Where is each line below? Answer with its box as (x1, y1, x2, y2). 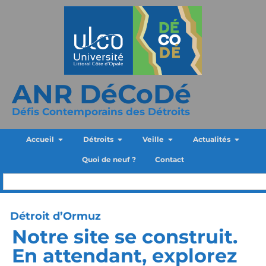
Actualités (192, 135, 230, 144)
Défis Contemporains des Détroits (12, 106, 190, 118)
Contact (155, 155, 184, 164)
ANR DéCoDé (12, 78, 191, 110)
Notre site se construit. (12, 225, 237, 249)
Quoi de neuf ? (82, 155, 136, 164)
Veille (142, 135, 164, 144)
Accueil (26, 135, 54, 144)
